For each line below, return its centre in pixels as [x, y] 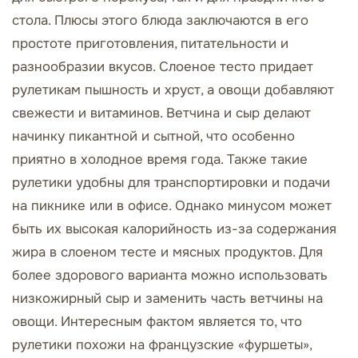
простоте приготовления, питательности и [150, 44]
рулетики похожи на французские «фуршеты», [162, 345]
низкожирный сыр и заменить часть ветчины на [167, 298]
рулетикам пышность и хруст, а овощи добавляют [173, 90]
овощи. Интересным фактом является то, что [157, 322]
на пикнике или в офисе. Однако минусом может [172, 206]
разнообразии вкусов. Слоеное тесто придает [163, 67]
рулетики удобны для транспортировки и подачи [171, 183]
